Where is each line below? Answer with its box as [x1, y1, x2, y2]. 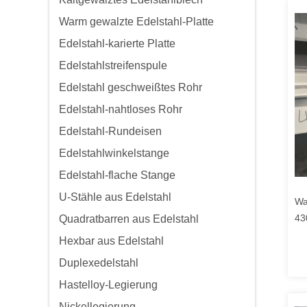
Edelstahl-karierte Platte [59, 38, 175, 49]
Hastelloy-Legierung [59, 279, 158, 291]
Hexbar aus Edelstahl [59, 235, 164, 247]
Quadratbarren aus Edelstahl [59, 213, 199, 225]
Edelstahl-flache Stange [59, 169, 175, 181]
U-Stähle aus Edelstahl [59, 191, 171, 203]
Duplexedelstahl [59, 257, 138, 269]
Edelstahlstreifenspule [59, 60, 167, 71]
